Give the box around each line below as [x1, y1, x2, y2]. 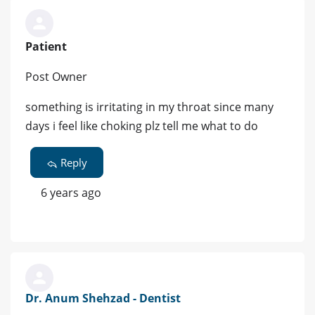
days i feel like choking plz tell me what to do [25, 117, 258, 134]
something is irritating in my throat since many [25, 98, 274, 115]
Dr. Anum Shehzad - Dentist [25, 290, 181, 306]
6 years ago [40, 184, 101, 200]
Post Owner [25, 68, 87, 84]
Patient [25, 38, 67, 54]
